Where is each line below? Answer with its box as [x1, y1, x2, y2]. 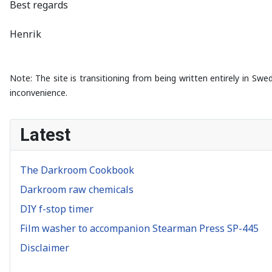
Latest [20, 124, 70, 146]
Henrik [10, 27, 41, 41]
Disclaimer [20, 241, 69, 255]
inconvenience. [10, 87, 67, 99]
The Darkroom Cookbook [20, 163, 134, 177]
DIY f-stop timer [20, 202, 93, 216]
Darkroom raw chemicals [20, 183, 134, 197]
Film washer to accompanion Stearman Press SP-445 [20, 222, 259, 236]
